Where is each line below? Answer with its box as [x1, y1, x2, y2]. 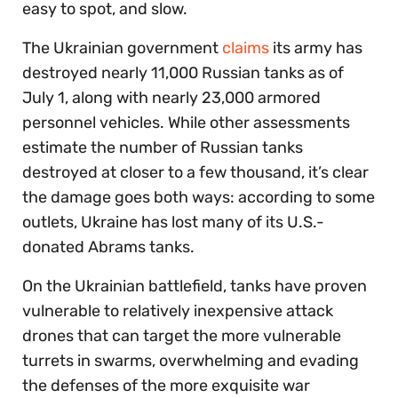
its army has [269, 38, 362, 59]
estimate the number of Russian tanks [22, 138, 303, 158]
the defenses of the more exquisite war [22, 376, 310, 396]
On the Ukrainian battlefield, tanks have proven [22, 276, 367, 297]
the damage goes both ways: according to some [22, 187, 375, 208]
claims [222, 38, 269, 59]
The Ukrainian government [22, 38, 222, 59]
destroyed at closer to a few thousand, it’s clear [22, 163, 369, 183]
